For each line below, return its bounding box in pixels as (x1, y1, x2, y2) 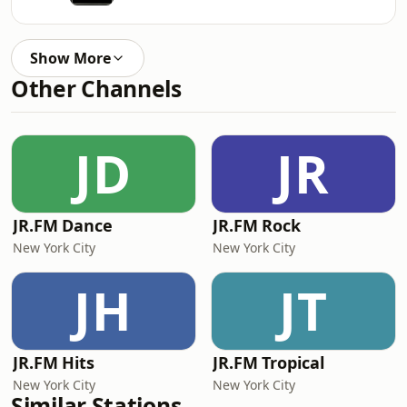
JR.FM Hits (13, 352, 95, 373)
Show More (30, 48, 111, 68)
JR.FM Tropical (213, 352, 324, 373)
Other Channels (11, 74, 182, 104)
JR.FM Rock (213, 214, 302, 236)
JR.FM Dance (13, 214, 114, 236)
